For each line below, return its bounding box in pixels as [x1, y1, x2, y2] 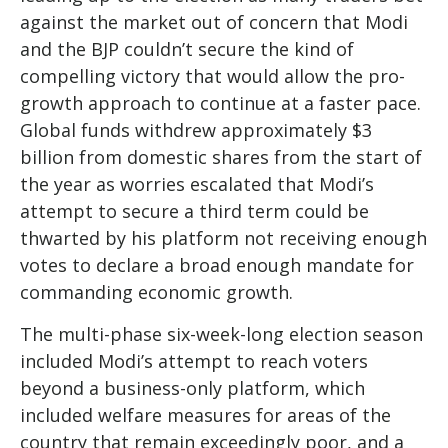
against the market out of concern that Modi [20, 9, 408, 34]
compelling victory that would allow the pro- [20, 63, 405, 88]
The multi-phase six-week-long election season [20, 321, 423, 346]
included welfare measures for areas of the [20, 402, 391, 427]
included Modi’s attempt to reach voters [20, 348, 368, 373]
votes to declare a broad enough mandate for [20, 252, 414, 277]
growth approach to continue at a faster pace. [20, 90, 421, 115]
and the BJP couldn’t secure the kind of [20, 36, 354, 61]
